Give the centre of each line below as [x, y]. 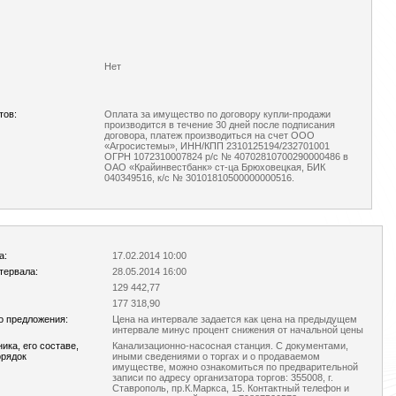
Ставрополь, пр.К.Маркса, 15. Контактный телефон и [231, 388]
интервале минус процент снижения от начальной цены [238, 330]
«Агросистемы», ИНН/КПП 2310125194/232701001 [217, 146]
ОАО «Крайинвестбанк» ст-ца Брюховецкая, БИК [215, 167]
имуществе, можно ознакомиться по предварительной [235, 367]
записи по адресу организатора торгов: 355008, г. [223, 377]
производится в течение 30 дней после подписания [220, 125]
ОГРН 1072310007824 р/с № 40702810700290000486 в [226, 156]
